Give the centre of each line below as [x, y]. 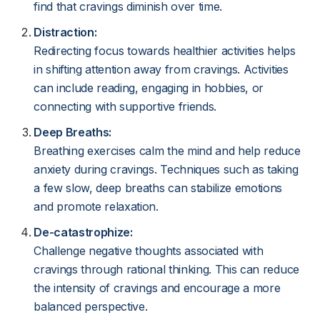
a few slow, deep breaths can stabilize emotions [158, 188]
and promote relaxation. [96, 206]
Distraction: [65, 32]
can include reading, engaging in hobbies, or [149, 88]
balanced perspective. [91, 306]
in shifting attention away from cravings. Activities [161, 69]
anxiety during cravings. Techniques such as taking [166, 169]
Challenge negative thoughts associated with [149, 251]
